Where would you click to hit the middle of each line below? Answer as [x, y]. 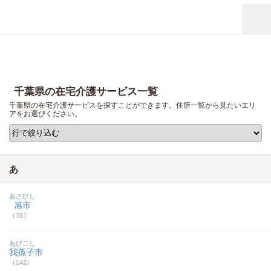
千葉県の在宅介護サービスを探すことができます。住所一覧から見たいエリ [132, 105]
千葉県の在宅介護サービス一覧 [86, 92]
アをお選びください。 [45, 114]
